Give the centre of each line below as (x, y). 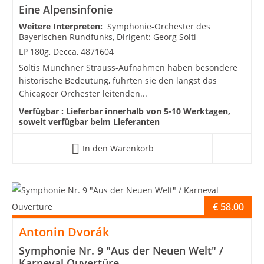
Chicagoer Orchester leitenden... (83, 93)
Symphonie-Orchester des (159, 26)
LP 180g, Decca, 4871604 (66, 51)
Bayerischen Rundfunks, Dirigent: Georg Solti (108, 37)
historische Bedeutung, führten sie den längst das (118, 80)
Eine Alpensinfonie (66, 9)
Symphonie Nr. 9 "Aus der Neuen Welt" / (121, 251)
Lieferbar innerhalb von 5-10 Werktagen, (148, 111)
